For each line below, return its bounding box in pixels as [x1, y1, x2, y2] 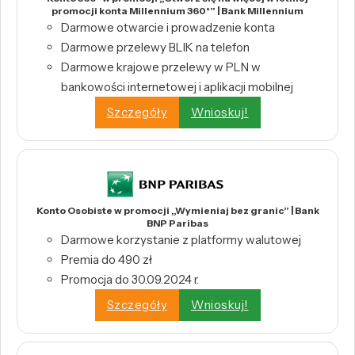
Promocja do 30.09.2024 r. [61, 271, 199, 287]
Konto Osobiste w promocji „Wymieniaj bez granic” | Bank [36, 204, 319, 216]
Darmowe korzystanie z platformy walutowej [61, 231, 301, 247]
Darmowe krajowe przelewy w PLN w [61, 59, 261, 74]
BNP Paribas [147, 216, 208, 229]
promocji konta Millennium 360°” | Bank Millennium [52, 4, 303, 17]
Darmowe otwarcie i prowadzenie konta [61, 19, 275, 35]
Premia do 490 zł [61, 251, 152, 267]
